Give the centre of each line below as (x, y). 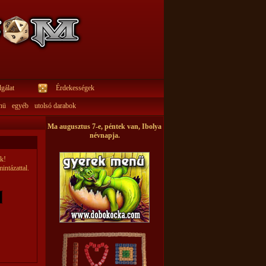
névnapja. (104, 135)
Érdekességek (75, 88)
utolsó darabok (55, 106)
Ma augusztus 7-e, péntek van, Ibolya (104, 126)
